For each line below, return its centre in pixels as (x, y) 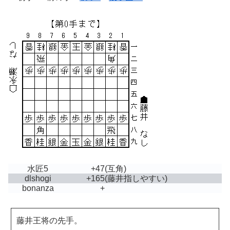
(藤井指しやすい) (136, 179)
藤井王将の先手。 (49, 221)
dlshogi (38, 179)
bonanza (38, 188)
